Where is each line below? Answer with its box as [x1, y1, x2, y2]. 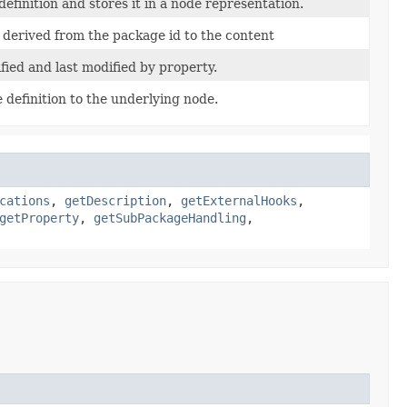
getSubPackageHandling [94, 211, 246, 225]
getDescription [65, 194, 166, 208]
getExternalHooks [181, 194, 297, 208]
